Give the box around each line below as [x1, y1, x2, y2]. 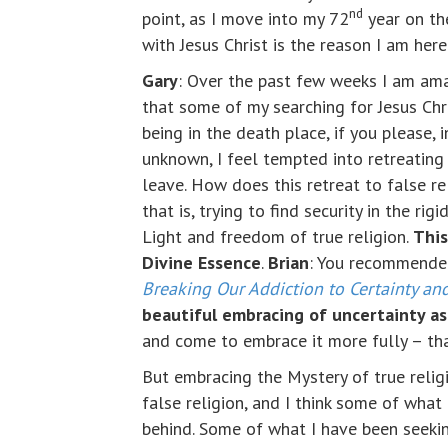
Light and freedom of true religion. [142, 225, 413, 249]
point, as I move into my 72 [142, 7, 349, 31]
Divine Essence [142, 251, 261, 275]
